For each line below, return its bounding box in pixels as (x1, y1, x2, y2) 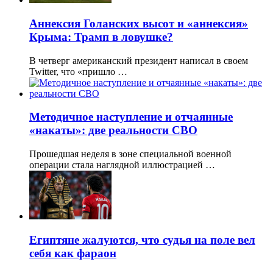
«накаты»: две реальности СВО (29, 124, 197, 137)
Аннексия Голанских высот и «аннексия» (29, 16, 248, 30)
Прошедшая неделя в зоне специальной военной (29, 148, 232, 159)
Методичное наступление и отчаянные (29, 110, 233, 124)
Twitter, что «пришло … (29, 66, 127, 77)
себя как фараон (29, 246, 116, 260)
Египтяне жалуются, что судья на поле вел (29, 233, 255, 246)
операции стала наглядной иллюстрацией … (29, 159, 215, 170)
